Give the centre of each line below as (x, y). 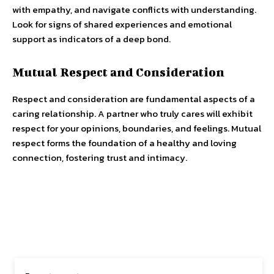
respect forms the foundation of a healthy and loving (124, 143)
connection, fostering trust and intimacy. (100, 157)
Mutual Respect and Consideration (118, 72)
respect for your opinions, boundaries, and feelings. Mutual (137, 128)
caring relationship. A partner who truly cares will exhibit (132, 113)
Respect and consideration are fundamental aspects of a (134, 99)
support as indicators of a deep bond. (91, 39)
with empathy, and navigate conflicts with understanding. (134, 9)
